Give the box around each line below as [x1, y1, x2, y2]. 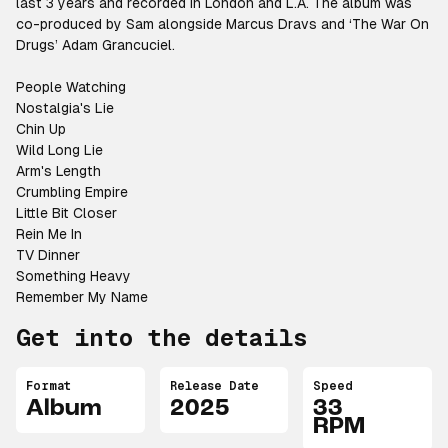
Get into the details [16, 324, 308, 351]
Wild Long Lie [16, 142, 103, 158]
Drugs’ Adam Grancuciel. [16, 37, 175, 53]
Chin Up [16, 121, 66, 137]
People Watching [16, 79, 126, 95]
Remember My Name [16, 289, 148, 305]
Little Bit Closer [16, 205, 117, 221]
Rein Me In [16, 226, 82, 242]
